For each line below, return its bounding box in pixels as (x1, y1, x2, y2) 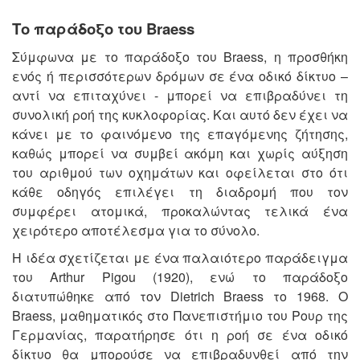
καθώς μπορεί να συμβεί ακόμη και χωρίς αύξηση (12, 143, 348, 162)
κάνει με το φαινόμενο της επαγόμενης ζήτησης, (12, 124, 348, 143)
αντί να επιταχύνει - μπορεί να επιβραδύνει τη (12, 85, 348, 104)
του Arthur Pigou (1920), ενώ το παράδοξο (12, 267, 348, 286)
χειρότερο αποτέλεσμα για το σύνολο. (12, 220, 260, 239)
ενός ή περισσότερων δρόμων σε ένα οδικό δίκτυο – (12, 66, 348, 85)
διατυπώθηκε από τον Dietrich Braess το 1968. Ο (12, 286, 348, 305)
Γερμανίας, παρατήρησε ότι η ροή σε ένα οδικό (12, 325, 348, 344)
